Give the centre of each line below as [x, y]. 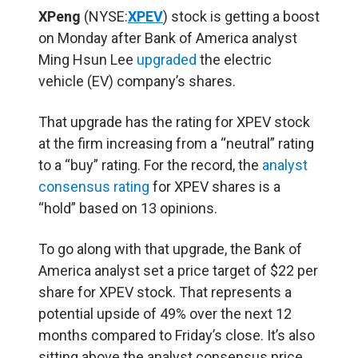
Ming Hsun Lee [88, 59]
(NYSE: [104, 16]
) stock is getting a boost [241, 16]
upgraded [167, 59]
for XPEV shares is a [215, 186]
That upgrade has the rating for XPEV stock [174, 121]
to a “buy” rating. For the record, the [150, 165]
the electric [234, 59]
